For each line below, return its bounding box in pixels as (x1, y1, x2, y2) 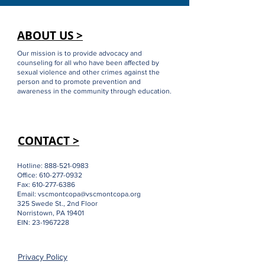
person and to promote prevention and (17, 110, 141, 118)
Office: (17, 203, 39, 212)
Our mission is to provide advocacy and (17, 82, 142, 90)
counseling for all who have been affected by (17, 91, 159, 99)
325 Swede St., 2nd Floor (17, 232, 99, 240)
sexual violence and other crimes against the (17, 101, 160, 109)
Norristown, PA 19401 (17, 241, 84, 250)
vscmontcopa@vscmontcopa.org (38, 222, 141, 231)
